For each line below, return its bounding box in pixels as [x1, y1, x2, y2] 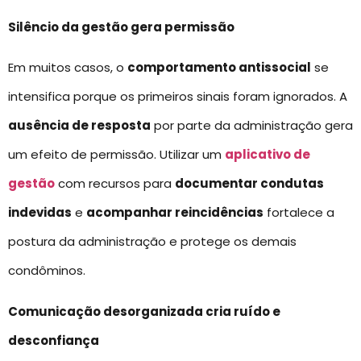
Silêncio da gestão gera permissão [8, 18, 234, 35]
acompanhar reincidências [86, 204, 263, 222]
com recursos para [55, 175, 175, 193]
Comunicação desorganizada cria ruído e [8, 302, 280, 320]
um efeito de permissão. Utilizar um [8, 146, 225, 164]
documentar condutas [175, 175, 324, 193]
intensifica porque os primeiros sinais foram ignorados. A [8, 88, 347, 106]
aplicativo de [225, 146, 310, 164]
